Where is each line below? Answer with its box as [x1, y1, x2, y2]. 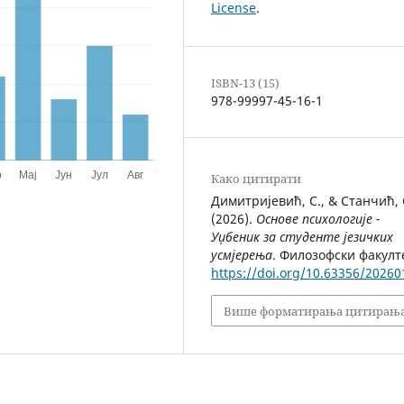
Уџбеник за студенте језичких [211, 228, 393, 246]
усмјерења [211, 246, 272, 264]
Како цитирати [211, 170, 301, 188]
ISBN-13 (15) [211, 75, 280, 92]
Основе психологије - [256, 210, 380, 228]
